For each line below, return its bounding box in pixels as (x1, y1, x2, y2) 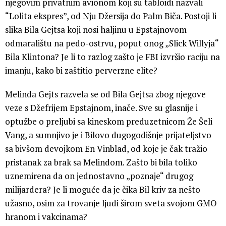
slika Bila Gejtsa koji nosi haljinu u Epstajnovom (5, 23, 187, 35)
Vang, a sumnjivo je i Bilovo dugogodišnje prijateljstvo (5, 129, 211, 141)
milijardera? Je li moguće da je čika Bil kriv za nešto (5, 183, 200, 195)
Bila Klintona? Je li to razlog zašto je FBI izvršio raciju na (5, 50, 220, 63)
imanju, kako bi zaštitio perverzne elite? (5, 64, 157, 76)
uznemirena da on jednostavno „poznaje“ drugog (5, 169, 193, 182)
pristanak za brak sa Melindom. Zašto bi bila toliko (5, 156, 197, 168)
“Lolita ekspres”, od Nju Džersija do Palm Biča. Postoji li (5, 10, 216, 22)
